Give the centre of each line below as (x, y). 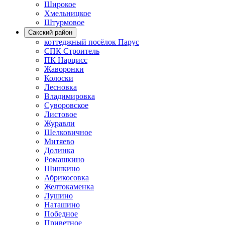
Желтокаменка (69, 186)
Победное (61, 213)
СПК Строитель (72, 51)
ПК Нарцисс (66, 60)
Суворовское (66, 105)
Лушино (59, 195)
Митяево (59, 141)
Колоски (59, 78)
